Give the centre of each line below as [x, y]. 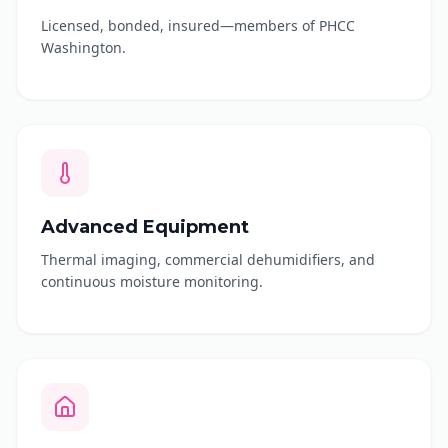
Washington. [83, 47]
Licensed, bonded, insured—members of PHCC [198, 25]
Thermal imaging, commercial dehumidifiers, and [208, 259]
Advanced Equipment [145, 227]
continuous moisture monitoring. [152, 281]
